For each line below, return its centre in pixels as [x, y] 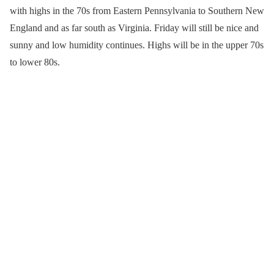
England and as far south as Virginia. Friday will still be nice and [134, 28]
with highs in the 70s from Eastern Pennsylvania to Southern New [137, 10]
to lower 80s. [35, 62]
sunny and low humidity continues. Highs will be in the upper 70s [137, 45]
